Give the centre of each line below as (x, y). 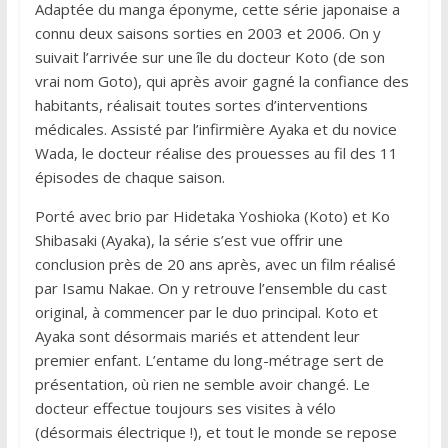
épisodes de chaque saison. (129, 177)
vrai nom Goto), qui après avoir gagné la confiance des (221, 81)
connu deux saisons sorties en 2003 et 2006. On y (207, 33)
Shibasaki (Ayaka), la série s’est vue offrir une (188, 240)
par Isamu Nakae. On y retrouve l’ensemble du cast (210, 288)
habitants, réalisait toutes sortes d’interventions (201, 105)
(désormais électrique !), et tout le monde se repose (215, 432)
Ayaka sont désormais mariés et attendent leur (197, 336)
